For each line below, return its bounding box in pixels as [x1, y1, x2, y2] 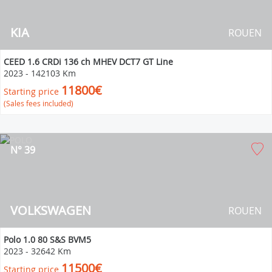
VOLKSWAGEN [10, 202, 91, 219]
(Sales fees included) [4, 98, 73, 108]
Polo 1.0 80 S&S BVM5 [4, 233, 91, 245]
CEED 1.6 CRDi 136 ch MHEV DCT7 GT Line [4, 55, 173, 67]
